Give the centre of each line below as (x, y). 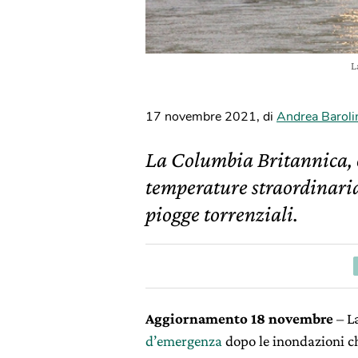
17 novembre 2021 (201, 117)
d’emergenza (184, 341)
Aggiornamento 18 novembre (239, 318)
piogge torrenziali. (222, 214)
